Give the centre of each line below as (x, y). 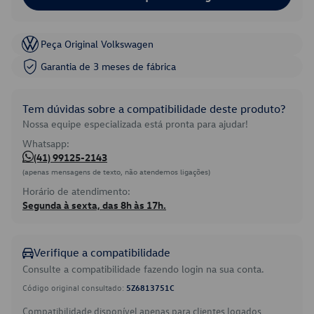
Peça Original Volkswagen (97, 44)
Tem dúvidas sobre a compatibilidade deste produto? (154, 109)
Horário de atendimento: (76, 191)
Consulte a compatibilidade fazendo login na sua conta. (143, 269)
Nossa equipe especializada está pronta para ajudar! (135, 124)
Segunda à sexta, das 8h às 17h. (94, 205)
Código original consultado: (74, 287)
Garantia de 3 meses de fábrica (108, 66)
